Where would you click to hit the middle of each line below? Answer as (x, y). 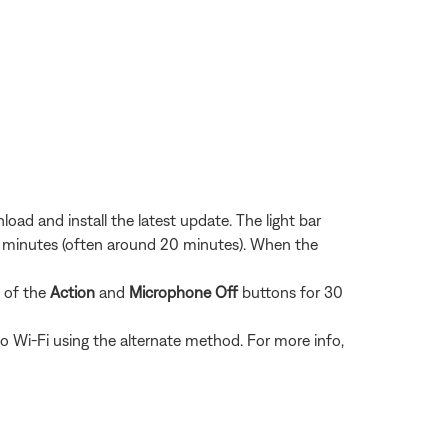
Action (74, 292)
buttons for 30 (292, 292)
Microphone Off (185, 292)
